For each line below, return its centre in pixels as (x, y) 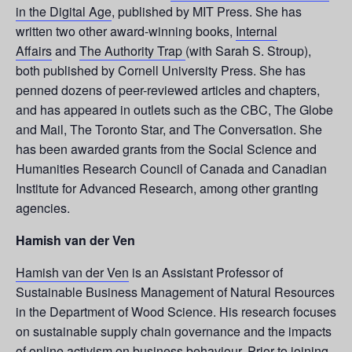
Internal (257, 31)
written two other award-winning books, (126, 31)
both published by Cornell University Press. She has (161, 70)
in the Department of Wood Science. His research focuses (176, 311)
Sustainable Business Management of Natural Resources (175, 291)
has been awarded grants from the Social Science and (166, 148)
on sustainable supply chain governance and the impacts (174, 331)
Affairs (34, 50)
